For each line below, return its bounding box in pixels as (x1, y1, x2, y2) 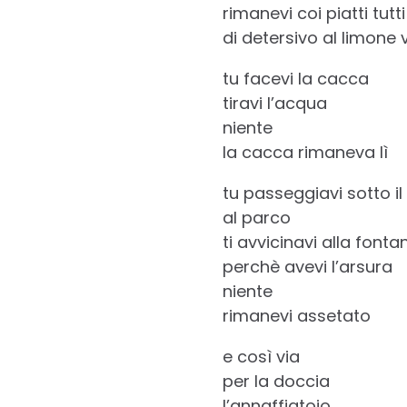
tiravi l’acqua (222, 91, 327, 114)
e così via (222, 344, 300, 368)
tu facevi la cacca (222, 66, 369, 90)
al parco (222, 205, 291, 229)
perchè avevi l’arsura (222, 254, 392, 278)
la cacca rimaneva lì (222, 140, 388, 164)
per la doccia (222, 369, 330, 392)
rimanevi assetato (222, 303, 371, 327)
